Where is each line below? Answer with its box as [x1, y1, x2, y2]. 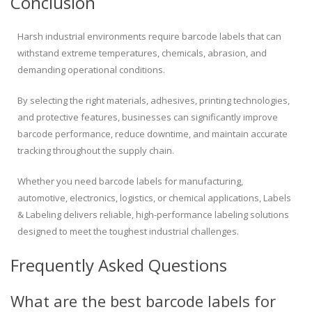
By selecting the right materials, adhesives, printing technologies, [17, 94, 290, 107]
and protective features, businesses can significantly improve [17, 111, 278, 124]
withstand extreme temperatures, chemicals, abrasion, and [17, 47, 267, 60]
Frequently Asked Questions [10, 253, 227, 277]
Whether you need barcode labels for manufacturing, [17, 175, 243, 188]
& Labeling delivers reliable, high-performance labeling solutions [17, 208, 289, 221]
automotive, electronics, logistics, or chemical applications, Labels [17, 192, 291, 205]
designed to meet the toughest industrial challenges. [17, 225, 239, 238]
